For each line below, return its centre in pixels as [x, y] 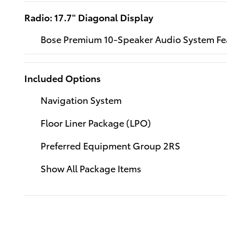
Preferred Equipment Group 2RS [110, 145]
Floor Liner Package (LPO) [96, 122]
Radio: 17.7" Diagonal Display [89, 17]
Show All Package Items [91, 168]
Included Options [63, 78]
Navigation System [81, 99]
